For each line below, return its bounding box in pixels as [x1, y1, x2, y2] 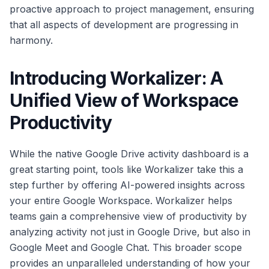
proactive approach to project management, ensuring [10, 3, 254, 16]
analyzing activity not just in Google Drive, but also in [10, 226, 250, 238]
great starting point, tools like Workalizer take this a [10, 163, 243, 176]
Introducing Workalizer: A [10, 67, 223, 89]
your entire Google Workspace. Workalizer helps [10, 195, 232, 207]
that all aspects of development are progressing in [10, 19, 238, 31]
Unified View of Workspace [10, 89, 239, 112]
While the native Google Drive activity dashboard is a [10, 148, 249, 160]
